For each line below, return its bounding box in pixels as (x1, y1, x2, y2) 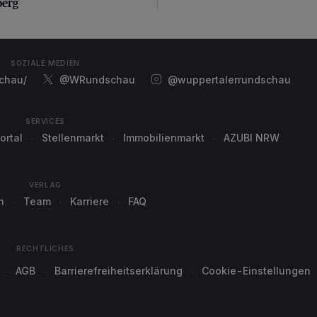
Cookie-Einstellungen (202, 265, 311, 277)
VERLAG (29, 180, 62, 189)
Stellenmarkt (42, 132, 104, 144)
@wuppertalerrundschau (167, 74, 291, 86)
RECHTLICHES (16, 244, 74, 253)
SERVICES (25, 117, 66, 125)
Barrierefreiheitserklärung (54, 265, 183, 277)
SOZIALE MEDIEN (11, 59, 80, 67)
